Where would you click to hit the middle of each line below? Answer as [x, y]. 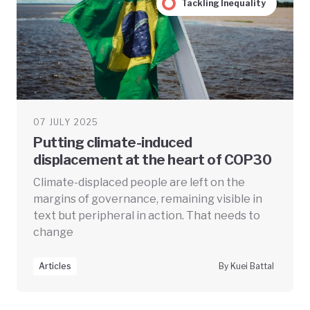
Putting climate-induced [113, 143]
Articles [55, 266]
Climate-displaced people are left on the [139, 183]
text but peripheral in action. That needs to [147, 216]
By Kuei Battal [246, 266]
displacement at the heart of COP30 [152, 160]
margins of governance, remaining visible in [148, 199]
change [53, 232]
